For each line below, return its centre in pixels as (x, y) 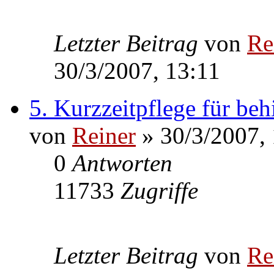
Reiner (104, 135)
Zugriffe (159, 190)
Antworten (122, 163)
